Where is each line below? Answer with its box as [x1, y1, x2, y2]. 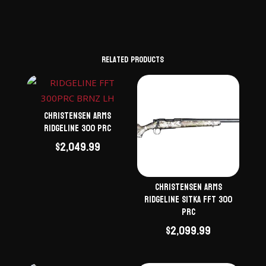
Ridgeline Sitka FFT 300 [144, 192, 233, 208]
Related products [102, 52, 164, 67]
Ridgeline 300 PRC [44, 121, 112, 137]
